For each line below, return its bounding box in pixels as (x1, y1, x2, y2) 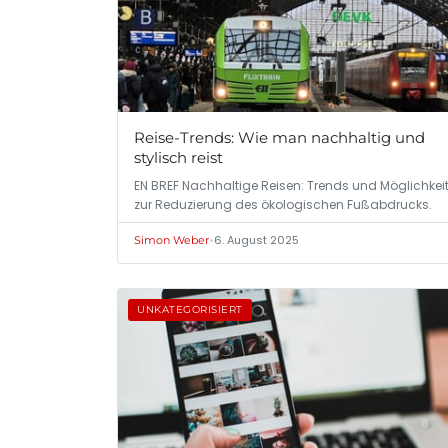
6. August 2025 (214, 232, 299, 249)
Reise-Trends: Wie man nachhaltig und (134, 128, 425, 148)
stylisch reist (134, 148, 223, 168)
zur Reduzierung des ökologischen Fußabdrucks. (134, 196, 432, 214)
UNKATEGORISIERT (137, 303, 243, 317)
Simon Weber (134, 233, 209, 248)
